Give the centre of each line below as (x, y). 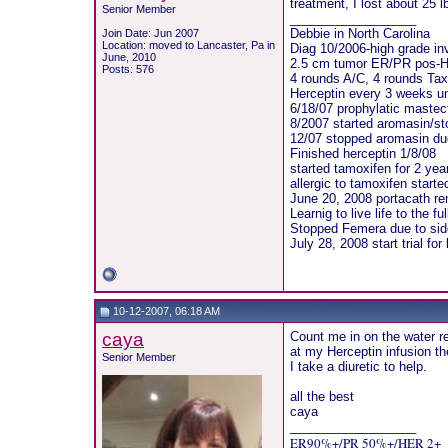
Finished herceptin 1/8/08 (363, 153)
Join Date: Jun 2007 (151, 33)
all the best (322, 396)
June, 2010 (129, 57)
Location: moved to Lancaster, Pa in (189, 45)
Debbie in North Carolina (360, 33)
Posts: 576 (128, 69)
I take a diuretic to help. (359, 366)
